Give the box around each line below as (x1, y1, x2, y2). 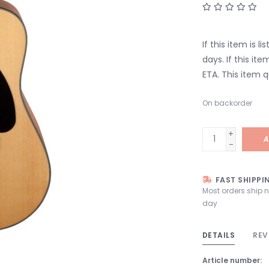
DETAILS (202, 229, 235, 240)
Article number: (202, 255, 262, 265)
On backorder (202, 97, 252, 108)
